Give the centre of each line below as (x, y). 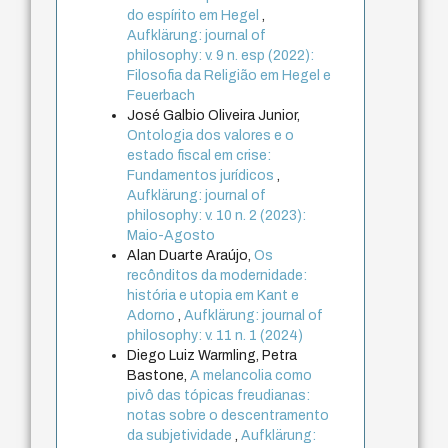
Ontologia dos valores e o (211, 135)
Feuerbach (161, 95)
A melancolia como (251, 375)
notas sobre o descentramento (228, 415)
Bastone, (159, 375)
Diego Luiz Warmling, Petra (212, 355)
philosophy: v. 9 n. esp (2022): (221, 55)
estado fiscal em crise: (199, 155)
